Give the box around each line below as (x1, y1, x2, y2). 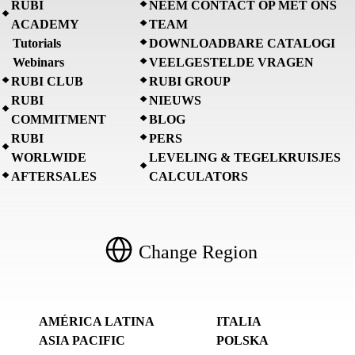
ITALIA (216, 315, 262, 329)
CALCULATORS (149, 170, 248, 184)
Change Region (139, 242, 258, 263)
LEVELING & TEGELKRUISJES (149, 151, 341, 165)
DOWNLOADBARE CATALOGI (149, 36, 335, 51)
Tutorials (13, 36, 61, 51)
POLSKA (216, 334, 269, 348)
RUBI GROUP (149, 74, 231, 89)
